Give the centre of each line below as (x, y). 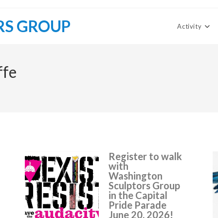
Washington (136, 176)
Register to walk (145, 156)
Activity (190, 26)
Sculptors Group (145, 185)
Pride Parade (138, 205)
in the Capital (138, 195)
